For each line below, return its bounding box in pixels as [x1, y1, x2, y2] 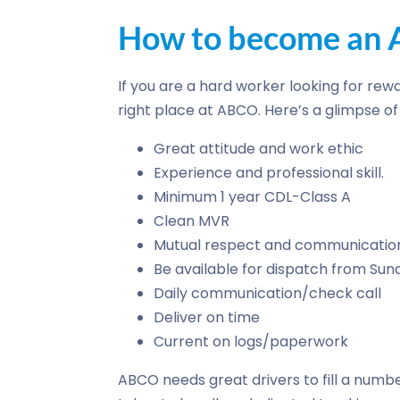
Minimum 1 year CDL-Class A [154, 187, 351, 207]
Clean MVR [154, 211, 229, 231]
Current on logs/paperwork [154, 331, 348, 352]
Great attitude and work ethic [154, 138, 363, 159]
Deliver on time [154, 307, 260, 328]
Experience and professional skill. [154, 162, 384, 183]
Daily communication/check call [154, 283, 381, 304]
